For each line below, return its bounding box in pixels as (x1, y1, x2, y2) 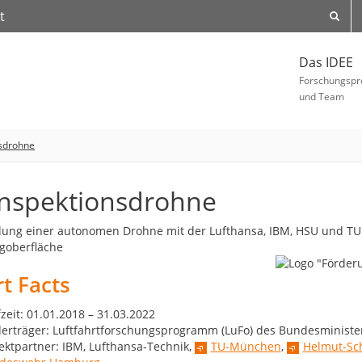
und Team (299, 90, 344, 103)
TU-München (210, 339, 281, 354)
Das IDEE (299, 53, 353, 71)
